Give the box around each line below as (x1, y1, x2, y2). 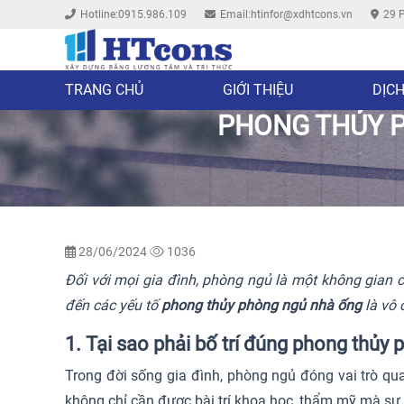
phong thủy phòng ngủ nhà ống (161, 297, 362, 315)
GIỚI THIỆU (223, 81, 293, 99)
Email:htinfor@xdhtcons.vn (220, 8, 353, 21)
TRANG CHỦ (65, 81, 143, 99)
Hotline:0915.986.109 (80, 8, 187, 21)
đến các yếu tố (65, 297, 161, 315)
